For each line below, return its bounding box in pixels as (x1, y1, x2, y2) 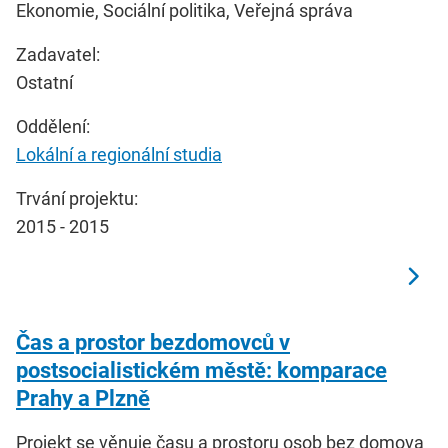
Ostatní (16, 72, 73, 94)
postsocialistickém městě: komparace (16, 358, 387, 384)
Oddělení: (16, 116, 90, 138)
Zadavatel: (16, 44, 100, 66)
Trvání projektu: (16, 188, 138, 210)
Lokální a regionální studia (16, 144, 222, 166)
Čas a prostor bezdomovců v (16, 330, 290, 356)
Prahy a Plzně (16, 386, 150, 412)
